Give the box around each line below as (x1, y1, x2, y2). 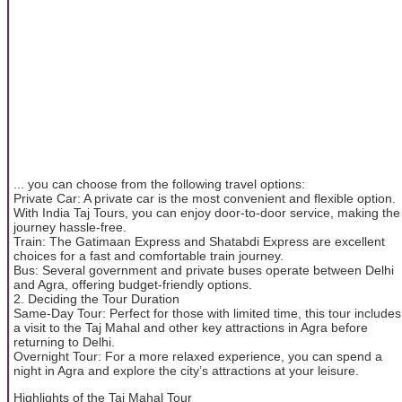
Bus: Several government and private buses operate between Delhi (13, 262, 394, 277)
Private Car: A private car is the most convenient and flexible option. (13, 190, 396, 205)
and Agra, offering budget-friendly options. (13, 276, 252, 292)
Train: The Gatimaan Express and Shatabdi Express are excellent (13, 233, 385, 249)
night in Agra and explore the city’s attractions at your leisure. (13, 363, 359, 378)
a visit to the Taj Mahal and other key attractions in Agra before (13, 319, 368, 335)
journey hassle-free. (13, 219, 127, 234)
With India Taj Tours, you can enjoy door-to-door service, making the (13, 205, 400, 220)
